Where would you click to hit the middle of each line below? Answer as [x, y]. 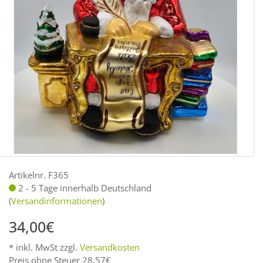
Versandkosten [110, 247]
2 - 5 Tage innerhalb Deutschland [84, 188]
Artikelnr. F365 [39, 175]
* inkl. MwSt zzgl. [44, 247]
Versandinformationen [57, 200]
